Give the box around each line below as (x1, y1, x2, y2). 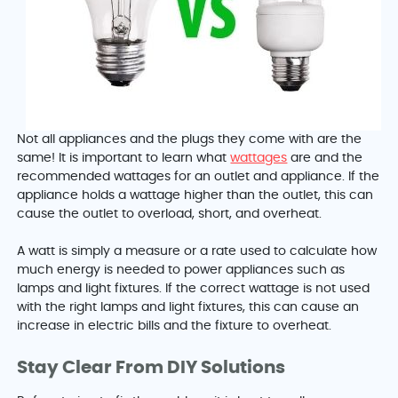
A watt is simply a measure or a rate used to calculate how (17, 245, 378, 259)
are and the (287, 152, 363, 165)
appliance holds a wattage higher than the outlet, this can (17, 189, 374, 203)
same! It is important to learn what (17, 152, 231, 165)
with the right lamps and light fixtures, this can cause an (17, 301, 360, 314)
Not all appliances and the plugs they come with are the (17, 133, 362, 147)
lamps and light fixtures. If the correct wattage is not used (17, 283, 370, 296)
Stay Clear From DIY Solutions (17, 359, 286, 378)
